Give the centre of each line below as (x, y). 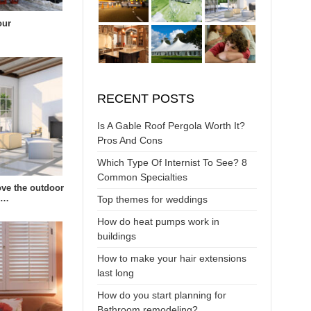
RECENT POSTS (145, 98)
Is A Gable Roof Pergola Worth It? (171, 125)
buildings (116, 236)
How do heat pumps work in (158, 221)
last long (115, 272)
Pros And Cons (129, 140)
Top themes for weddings (152, 199)
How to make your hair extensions (171, 258)
